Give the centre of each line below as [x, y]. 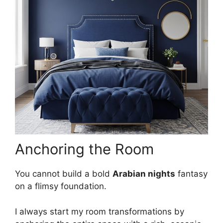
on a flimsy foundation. [61, 186]
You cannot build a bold [64, 174]
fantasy [191, 174]
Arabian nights [144, 174]
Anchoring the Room [84, 149]
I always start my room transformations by [100, 211]
